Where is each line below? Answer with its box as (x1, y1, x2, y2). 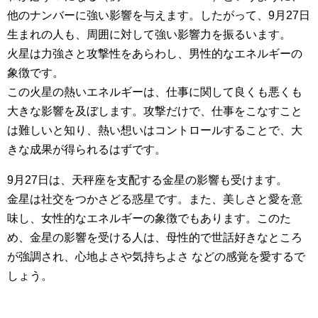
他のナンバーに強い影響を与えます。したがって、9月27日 (7, 9, 310, 22)
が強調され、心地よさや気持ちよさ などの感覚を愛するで (7, 251, 305, 263)
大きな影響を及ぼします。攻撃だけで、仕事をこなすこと (7, 105, 302, 118)
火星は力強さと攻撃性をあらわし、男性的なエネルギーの (7, 48, 302, 60)
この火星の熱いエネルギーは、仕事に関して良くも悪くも (7, 86, 302, 99)
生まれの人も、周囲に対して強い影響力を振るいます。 (7, 28, 291, 41)
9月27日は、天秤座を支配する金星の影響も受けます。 (7, 174, 287, 187)
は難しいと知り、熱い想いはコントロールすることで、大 (7, 124, 302, 137)
